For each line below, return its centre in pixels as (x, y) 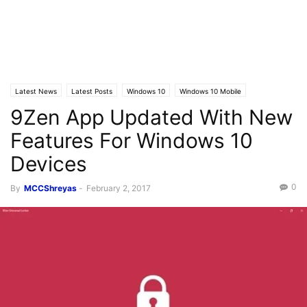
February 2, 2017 (119, 188)
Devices (49, 164)
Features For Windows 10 (132, 140)
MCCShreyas (50, 188)
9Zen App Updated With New (151, 117)
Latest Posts (92, 91)
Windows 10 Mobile (210, 91)
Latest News (36, 91)
